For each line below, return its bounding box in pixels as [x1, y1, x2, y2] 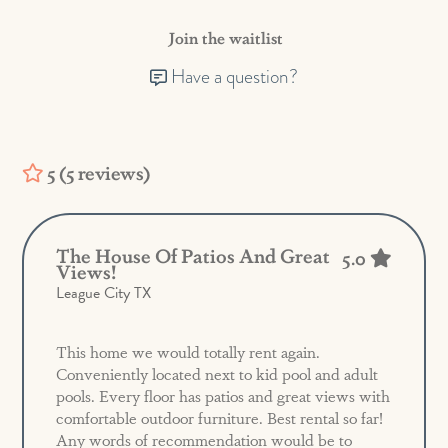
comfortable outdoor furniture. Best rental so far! [56, 406, 384, 430]
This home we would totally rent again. [56, 340, 321, 364]
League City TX [56, 281, 152, 306]
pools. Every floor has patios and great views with [56, 384, 391, 408]
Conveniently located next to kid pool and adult [56, 362, 379, 386]
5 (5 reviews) [43, 158, 150, 187]
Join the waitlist [165, 26, 283, 50]
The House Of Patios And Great [56, 241, 331, 270]
